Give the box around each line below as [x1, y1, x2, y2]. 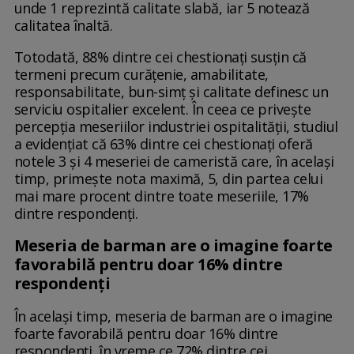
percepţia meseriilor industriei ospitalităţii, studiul [13, 117, 338, 137]
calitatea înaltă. [13, 16, 113, 36]
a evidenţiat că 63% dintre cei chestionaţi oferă [13, 134, 313, 154]
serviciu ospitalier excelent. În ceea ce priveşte [13, 100, 311, 119]
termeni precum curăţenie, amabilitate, [13, 65, 269, 85]
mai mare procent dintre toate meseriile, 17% [13, 186, 309, 206]
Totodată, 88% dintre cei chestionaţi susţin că [13, 47, 307, 67]
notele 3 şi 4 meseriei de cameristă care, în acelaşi [13, 152, 334, 171]
